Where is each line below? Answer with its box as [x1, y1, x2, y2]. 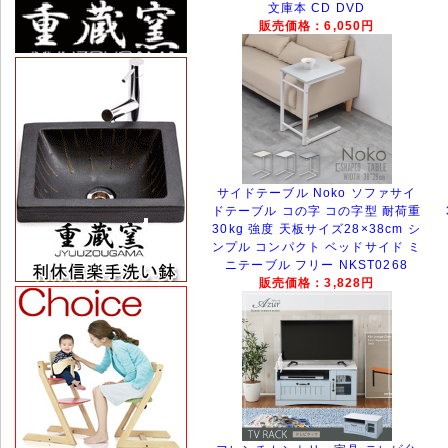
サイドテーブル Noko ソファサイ [216, 185, 417, 200]
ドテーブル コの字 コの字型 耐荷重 [211, 203, 422, 218]
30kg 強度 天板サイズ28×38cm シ [212, 221, 421, 236]
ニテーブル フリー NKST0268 [225, 257, 408, 272]
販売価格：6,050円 [258, 18, 375, 32]
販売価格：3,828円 [258, 275, 375, 289]
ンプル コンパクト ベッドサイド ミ [211, 239, 422, 254]
